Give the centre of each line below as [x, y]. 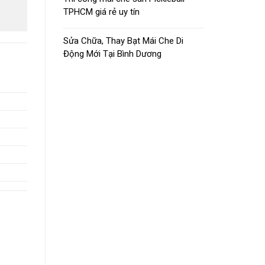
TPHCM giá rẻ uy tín [101, 12]
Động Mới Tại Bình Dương [112, 54]
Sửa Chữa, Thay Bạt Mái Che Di [123, 41]
